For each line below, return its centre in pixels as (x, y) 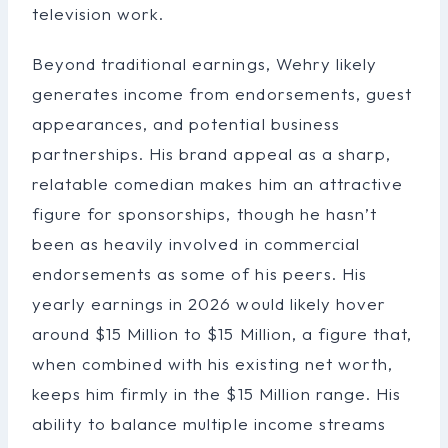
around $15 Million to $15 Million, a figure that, (222, 333)
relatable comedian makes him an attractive (217, 183)
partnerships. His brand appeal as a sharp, (211, 153)
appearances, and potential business (186, 123)
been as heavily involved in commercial (196, 243)
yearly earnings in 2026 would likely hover (209, 303)
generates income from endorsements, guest (222, 93)
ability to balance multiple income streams (209, 423)
